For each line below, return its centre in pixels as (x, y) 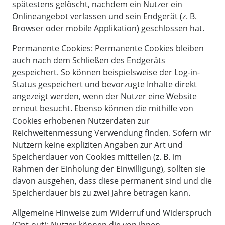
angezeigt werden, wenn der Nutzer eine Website (104, 96)
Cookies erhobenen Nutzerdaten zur (81, 120)
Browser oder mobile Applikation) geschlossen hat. (108, 28)
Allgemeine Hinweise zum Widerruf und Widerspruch (112, 213)
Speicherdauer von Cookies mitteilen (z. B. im (97, 156)
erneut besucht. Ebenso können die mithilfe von (103, 108)
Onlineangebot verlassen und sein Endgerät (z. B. (104, 16)
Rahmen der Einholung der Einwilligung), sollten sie (109, 168)
